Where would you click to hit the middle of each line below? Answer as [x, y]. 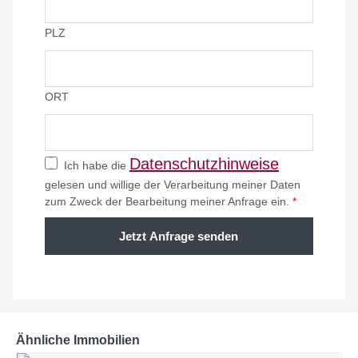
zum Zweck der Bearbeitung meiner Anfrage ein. [169, 202]
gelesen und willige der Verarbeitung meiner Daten [173, 185]
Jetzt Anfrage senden [179, 237]
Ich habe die [93, 166]
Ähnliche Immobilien [78, 340]
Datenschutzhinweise [204, 164]
